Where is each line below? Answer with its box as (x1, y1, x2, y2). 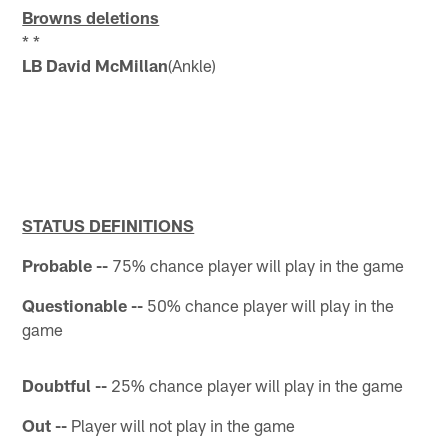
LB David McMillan (22, 54, 169, 75)
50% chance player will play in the (143, 294, 395, 315)
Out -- (22, 414, 68, 435)
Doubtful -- (22, 374, 108, 395)
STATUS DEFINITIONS (22, 214, 195, 235)
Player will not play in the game (67, 414, 296, 435)
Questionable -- (22, 294, 144, 315)
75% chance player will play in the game (108, 254, 405, 275)
